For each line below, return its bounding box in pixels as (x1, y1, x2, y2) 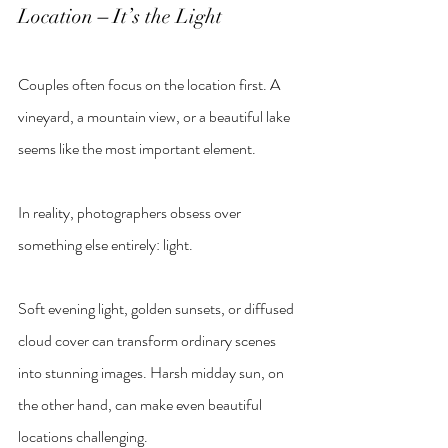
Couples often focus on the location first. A (18, 72, 283, 96)
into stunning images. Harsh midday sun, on (18, 360, 287, 384)
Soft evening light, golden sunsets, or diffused (18, 296, 297, 320)
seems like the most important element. (18, 136, 256, 160)
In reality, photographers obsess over (18, 200, 244, 224)
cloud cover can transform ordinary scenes (18, 328, 279, 352)
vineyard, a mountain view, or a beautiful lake (18, 104, 293, 128)
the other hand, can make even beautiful (18, 392, 265, 416)
